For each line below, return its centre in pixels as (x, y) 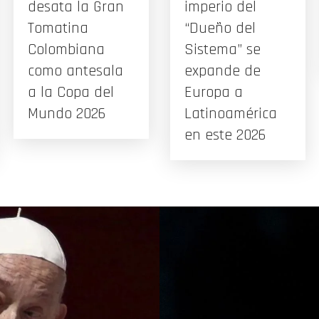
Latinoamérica (231, 114)
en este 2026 (225, 135)
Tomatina (58, 28)
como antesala (75, 71)
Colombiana (66, 49)
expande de (223, 71)
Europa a (214, 92)
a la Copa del (71, 92)
